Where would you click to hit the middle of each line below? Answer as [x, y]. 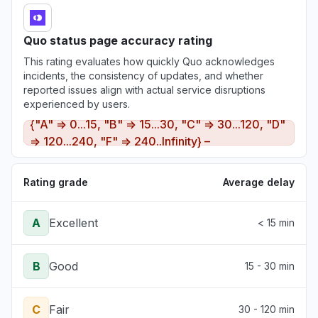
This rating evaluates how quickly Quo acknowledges [149, 61]
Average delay [259, 182]
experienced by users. [77, 104]
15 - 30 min [270, 266]
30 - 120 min [267, 309]
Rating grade [56, 182]
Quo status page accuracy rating [118, 40]
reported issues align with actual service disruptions [144, 90]
